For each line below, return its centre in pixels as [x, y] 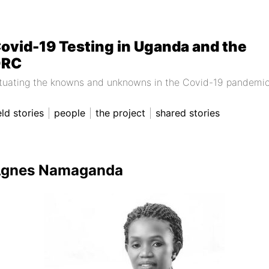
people [70, 113]
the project [120, 113]
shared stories [188, 113]
